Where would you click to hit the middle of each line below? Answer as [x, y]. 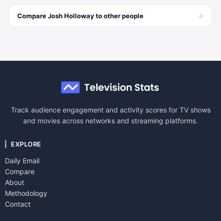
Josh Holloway [71, 16]
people [133, 16]
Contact [18, 204]
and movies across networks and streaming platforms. [110, 120]
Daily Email [22, 160]
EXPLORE [26, 144]
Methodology [26, 193]
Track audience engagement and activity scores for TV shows [110, 110]
